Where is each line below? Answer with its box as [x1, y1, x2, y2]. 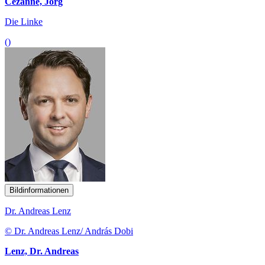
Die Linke [5, 16, 43, 27]
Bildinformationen [9, 185, 69, 195]
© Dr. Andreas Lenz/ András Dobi [5, 225, 133, 236]
